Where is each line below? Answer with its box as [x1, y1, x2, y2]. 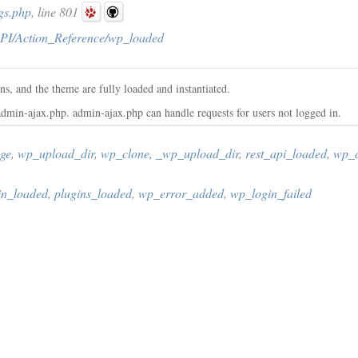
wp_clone [101, 145, 149, 161]
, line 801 [31, 3, 82, 20]
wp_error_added [138, 185, 224, 201]
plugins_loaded [54, 185, 132, 201]
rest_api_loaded [245, 145, 327, 161]
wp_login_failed [230, 185, 312, 201]
